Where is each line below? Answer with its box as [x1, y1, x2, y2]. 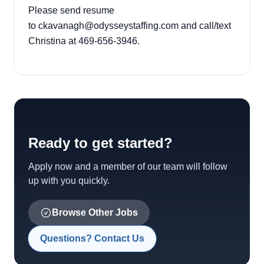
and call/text [179, 21, 231, 31]
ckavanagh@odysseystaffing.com [38, 21, 179, 31]
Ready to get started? [28, 135, 173, 151]
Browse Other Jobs [52, 207, 138, 217]
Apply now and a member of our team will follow [28, 161, 227, 171]
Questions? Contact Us [40, 233, 144, 243]
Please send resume [28, 5, 114, 15]
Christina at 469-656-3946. [28, 36, 140, 46]
